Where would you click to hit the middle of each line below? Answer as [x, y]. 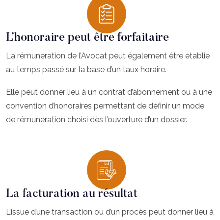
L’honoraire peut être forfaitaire [87, 38]
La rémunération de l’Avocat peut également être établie [108, 56]
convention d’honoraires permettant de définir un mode [105, 106]
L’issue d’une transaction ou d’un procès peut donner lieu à [110, 212]
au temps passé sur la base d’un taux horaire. [86, 70]
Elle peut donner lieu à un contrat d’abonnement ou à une [109, 92]
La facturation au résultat [72, 194]
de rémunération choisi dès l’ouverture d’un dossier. [96, 120]
